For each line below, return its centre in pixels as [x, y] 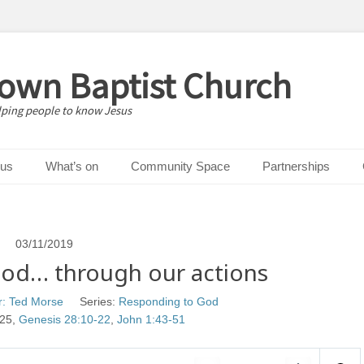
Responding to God [168, 301]
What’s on [72, 166]
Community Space [180, 166]
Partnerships [296, 166]
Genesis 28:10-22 [65, 319]
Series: [97, 301]
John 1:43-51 [151, 319]
